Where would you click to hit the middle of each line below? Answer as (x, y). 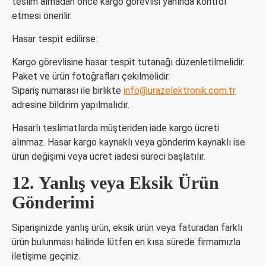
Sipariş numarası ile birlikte (68, 91)
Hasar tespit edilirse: (55, 39)
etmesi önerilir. (42, 16)
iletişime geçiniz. (46, 256)
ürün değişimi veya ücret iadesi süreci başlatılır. (109, 156)
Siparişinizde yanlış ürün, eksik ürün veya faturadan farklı (127, 228)
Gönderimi (53, 202)
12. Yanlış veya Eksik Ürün (115, 183)
